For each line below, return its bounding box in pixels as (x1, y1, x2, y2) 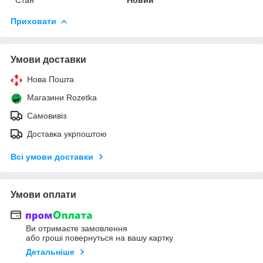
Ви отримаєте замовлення (26, 224, 127, 234)
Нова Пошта (27, 74, 74, 84)
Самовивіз (27, 110, 66, 120)
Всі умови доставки (11, 151, 93, 161)
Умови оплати (11, 189, 76, 200)
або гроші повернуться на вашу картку (26, 233, 173, 243)
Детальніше (26, 247, 75, 257)
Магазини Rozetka (27, 92, 97, 102)
